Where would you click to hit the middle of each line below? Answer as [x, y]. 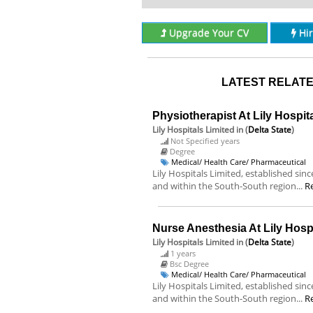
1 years [183, 253]
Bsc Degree [189, 264]
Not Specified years [205, 141]
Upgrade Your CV [209, 32]
